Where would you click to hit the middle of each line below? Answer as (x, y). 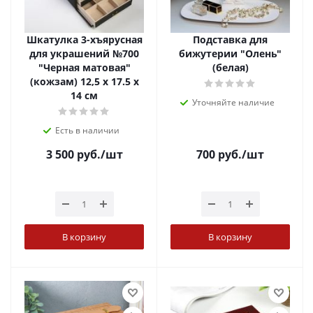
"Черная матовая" (84, 67)
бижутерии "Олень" (230, 53)
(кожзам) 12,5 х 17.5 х (84, 81)
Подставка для (230, 39)
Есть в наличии (87, 130)
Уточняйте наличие (233, 102)
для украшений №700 (84, 53)
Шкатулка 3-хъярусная (84, 39)
